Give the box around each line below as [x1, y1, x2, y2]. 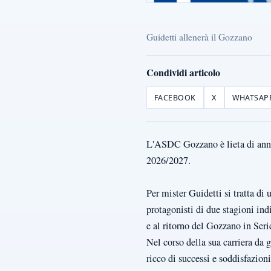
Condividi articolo [146, 65, 220, 79]
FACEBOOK [154, 92, 196, 103]
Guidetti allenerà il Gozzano [146, 30, 252, 43]
